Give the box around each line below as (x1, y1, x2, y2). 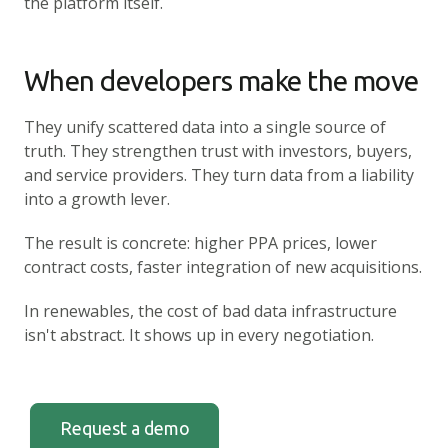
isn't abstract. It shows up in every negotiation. (24, 324, 374, 346)
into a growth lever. (24, 188, 170, 210)
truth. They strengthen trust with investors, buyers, (24, 140, 412, 162)
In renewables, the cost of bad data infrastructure (24, 300, 397, 322)
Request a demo (59, 418, 190, 439)
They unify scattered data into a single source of (24, 116, 386, 138)
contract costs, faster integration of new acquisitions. (24, 256, 422, 278)
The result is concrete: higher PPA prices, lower (24, 232, 377, 254)
